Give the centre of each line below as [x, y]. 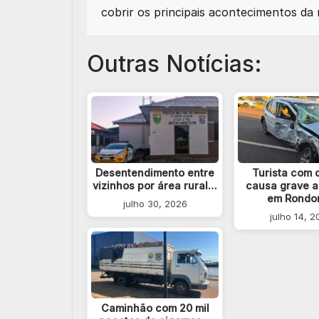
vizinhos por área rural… [155, 186]
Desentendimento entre [155, 173]
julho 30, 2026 [155, 204]
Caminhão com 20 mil [155, 308]
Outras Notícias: [174, 64]
